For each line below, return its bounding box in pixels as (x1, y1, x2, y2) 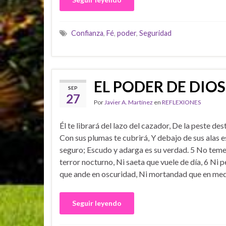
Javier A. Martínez (104, 98, 153, 106)
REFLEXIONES (162, 98, 201, 106)
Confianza (71, 29, 103, 38)
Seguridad (139, 29, 172, 38)
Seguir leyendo (72, 198, 122, 207)
